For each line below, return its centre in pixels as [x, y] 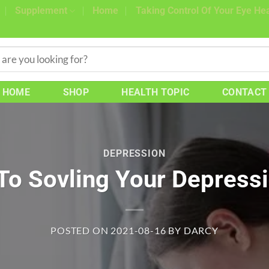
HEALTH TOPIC [156, 92]
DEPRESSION [134, 154]
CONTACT [244, 92]
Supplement [41, 11]
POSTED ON [81, 230]
